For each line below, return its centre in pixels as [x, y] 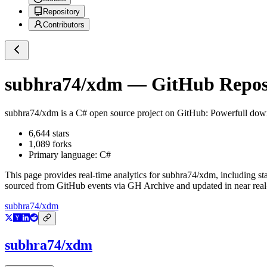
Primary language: [64, 155]
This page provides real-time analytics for [83, 175]
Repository [61, 12]
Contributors [64, 25]
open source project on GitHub [146, 113]
